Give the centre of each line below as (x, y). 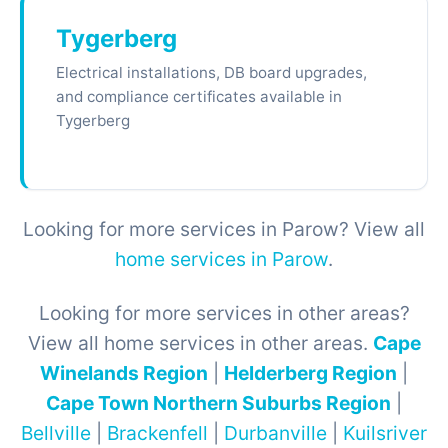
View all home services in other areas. (200, 343)
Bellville (56, 433)
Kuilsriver (385, 433)
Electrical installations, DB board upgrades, (211, 72)
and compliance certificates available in (199, 96)
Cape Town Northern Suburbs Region (218, 403)
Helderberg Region (310, 373)
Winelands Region (124, 373)
